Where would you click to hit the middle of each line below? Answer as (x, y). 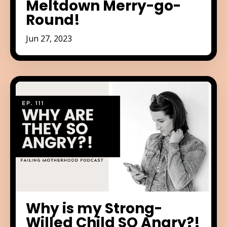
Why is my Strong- (94, 208)
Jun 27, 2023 (49, 38)
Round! (53, 20)
